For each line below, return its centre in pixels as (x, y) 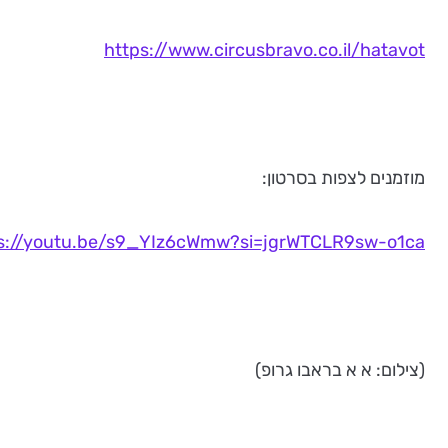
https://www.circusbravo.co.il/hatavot (264, 50)
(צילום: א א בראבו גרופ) (340, 370)
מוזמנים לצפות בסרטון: (343, 178)
